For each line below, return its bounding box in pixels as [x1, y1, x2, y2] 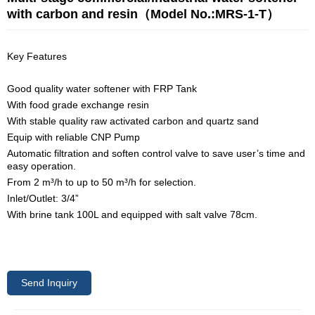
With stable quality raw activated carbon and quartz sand [7, 115, 259, 127]
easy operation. [7, 160, 76, 172]
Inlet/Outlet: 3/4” [7, 192, 79, 204]
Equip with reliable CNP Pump [7, 131, 140, 143]
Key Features [7, 50, 67, 62]
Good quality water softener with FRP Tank [7, 82, 197, 94]
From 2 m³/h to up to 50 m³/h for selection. [7, 176, 196, 188]
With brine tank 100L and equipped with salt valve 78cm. [7, 208, 257, 220]
